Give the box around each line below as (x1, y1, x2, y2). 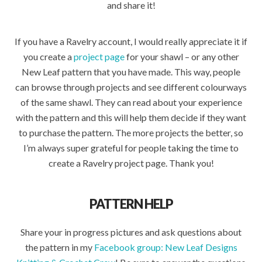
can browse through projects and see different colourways (15, 81, 247, 92)
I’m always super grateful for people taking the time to (23, 142, 239, 153)
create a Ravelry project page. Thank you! (48, 157, 214, 168)
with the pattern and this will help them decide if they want (16, 112, 246, 123)
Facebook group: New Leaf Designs (94, 242, 237, 253)
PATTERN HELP (89, 196, 173, 212)
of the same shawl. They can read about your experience (20, 96, 242, 108)
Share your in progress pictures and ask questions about (20, 226, 242, 237)
